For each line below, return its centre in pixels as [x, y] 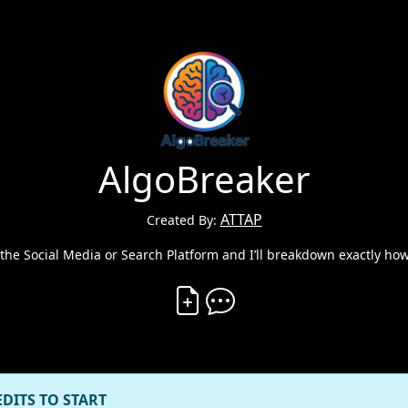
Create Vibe [245, 289]
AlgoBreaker [204, 179]
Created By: [183, 220]
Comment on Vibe [296, 289]
